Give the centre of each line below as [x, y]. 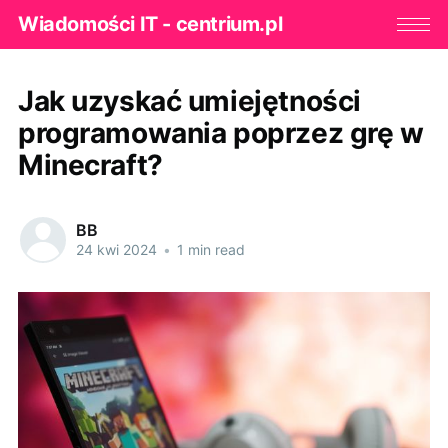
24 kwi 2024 [116, 250]
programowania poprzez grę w [220, 132]
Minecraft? [90, 164]
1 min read [208, 250]
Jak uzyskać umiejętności [189, 100]
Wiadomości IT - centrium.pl [150, 24]
